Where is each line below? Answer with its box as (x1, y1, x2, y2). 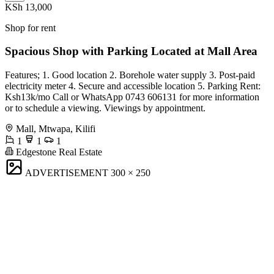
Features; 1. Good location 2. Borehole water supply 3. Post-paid (5, 70, 255, 81)
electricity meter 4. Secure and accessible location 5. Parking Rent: (5, 81, 261, 92)
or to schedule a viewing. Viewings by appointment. (5, 103, 206, 114)
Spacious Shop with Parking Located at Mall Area (5, 45, 257, 58)
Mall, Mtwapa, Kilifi (16, 124, 95, 135)
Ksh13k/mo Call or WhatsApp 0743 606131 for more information (5, 92, 259, 103)
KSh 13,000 (5, 1, 52, 12)
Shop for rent (5, 22, 56, 33)
